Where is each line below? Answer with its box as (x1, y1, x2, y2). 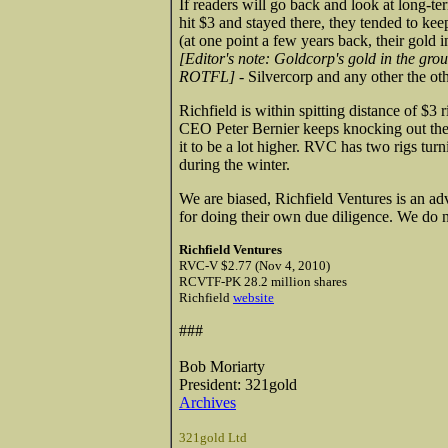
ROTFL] (179, 67, 235, 85)
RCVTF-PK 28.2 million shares (179, 273, 347, 289)
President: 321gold (179, 375, 297, 393)
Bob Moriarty (179, 357, 265, 375)
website (233, 289, 274, 305)
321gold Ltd (179, 429, 247, 445)
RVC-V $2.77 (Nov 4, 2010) (179, 257, 330, 273)
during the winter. (179, 155, 290, 173)
